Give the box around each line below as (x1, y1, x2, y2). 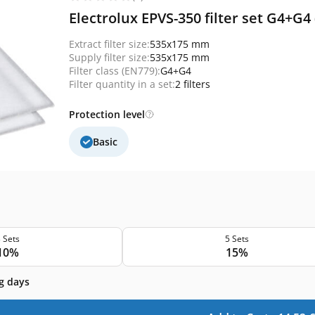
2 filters (175, 77, 210, 91)
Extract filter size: (69, 37, 150, 51)
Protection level (69, 108, 145, 121)
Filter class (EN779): (69, 64, 160, 77)
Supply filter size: (69, 51, 150, 64)
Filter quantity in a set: (69, 77, 175, 91)
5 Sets (224, 232, 249, 245)
